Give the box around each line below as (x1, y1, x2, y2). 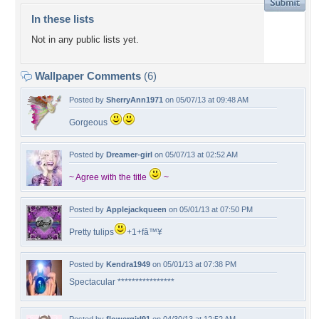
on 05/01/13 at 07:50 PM (167, 205, 253, 214)
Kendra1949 (106, 260, 150, 268)
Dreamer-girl (106, 150, 152, 159)
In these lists (31, 13, 94, 25)
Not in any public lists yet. (31, 34, 139, 46)
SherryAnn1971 (106, 95, 163, 104)
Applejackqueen (106, 205, 167, 214)
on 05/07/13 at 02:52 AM (152, 150, 238, 159)
